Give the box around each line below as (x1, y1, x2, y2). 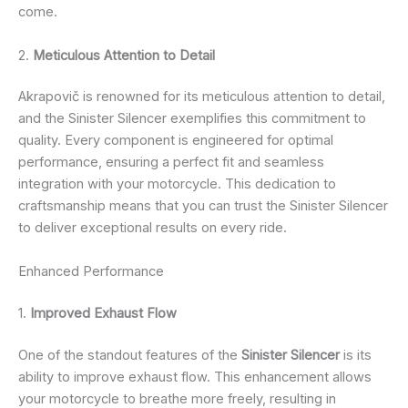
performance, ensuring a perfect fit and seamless (18, 154, 324, 171)
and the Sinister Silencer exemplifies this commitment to (18, 110, 366, 127)
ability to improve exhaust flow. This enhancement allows (18, 368, 372, 385)
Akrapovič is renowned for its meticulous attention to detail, (18, 88, 385, 106)
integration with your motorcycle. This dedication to (18, 176, 336, 193)
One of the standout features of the (18, 346, 241, 363)
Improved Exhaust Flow (30, 304, 177, 321)
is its (340, 346, 372, 363)
